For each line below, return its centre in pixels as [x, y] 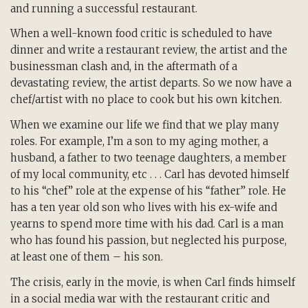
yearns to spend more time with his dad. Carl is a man [147, 224]
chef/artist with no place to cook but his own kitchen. [146, 100]
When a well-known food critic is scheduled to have [141, 34]
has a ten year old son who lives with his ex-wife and [144, 208]
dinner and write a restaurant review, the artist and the [149, 50]
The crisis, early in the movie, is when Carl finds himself [153, 282]
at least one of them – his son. [87, 257]
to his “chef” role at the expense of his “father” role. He [148, 191]
